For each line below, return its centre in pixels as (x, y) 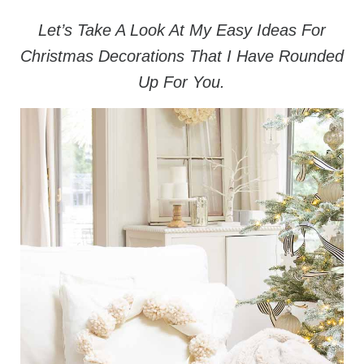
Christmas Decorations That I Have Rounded (182, 56)
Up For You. (182, 82)
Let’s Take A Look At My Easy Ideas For (182, 30)
